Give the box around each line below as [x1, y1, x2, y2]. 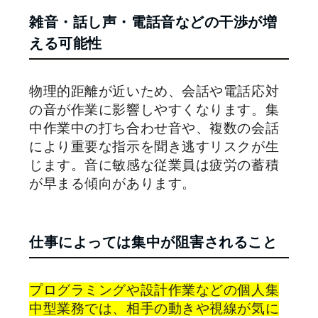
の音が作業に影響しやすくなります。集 [29, 102, 280, 117]
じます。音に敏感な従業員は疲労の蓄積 [29, 158, 280, 172]
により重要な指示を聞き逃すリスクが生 [29, 139, 280, 154]
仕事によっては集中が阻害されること [29, 234, 278, 250]
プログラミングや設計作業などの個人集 [29, 283, 280, 297]
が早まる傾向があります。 [29, 176, 196, 191]
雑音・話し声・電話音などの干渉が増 [29, 14, 278, 30]
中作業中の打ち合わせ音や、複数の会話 [29, 121, 280, 136]
